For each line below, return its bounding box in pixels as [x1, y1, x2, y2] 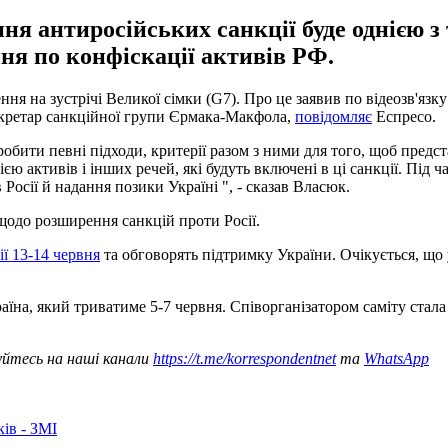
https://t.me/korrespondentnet [153, 349, 336, 367]
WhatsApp [364, 349, 429, 367]
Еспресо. [372, 107, 436, 125]
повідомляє [295, 107, 372, 125]
